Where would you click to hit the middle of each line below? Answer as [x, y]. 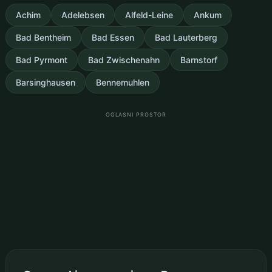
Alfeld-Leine [149, 15]
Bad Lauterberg [186, 37]
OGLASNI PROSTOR [136, 114]
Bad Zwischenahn [124, 59]
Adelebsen [83, 15]
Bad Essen [113, 37]
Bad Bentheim [43, 37]
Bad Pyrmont [41, 59]
